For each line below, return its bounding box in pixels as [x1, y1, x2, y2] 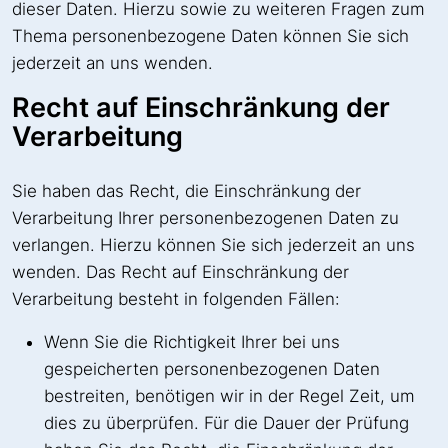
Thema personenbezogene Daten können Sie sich [12, 25, 409, 46]
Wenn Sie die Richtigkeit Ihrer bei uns [44, 331, 340, 352]
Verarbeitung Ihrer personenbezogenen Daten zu [12, 207, 399, 228]
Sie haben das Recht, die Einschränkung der [12, 180, 361, 201]
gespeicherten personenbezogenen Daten [44, 358, 380, 379]
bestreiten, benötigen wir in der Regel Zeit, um [44, 385, 415, 406]
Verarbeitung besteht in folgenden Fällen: [12, 288, 340, 309]
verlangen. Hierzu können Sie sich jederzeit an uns [12, 234, 415, 255]
